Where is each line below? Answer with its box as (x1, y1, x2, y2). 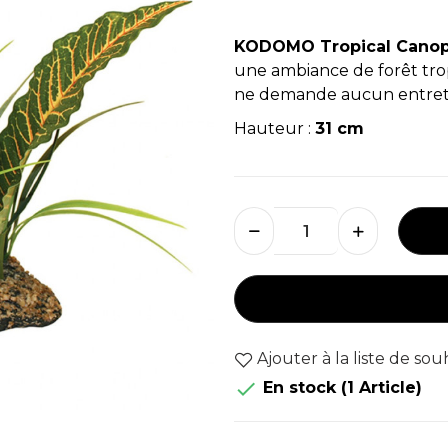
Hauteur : (234, 119, 315, 138)
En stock (258, 378, 341, 398)
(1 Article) (341, 378, 422, 398)
